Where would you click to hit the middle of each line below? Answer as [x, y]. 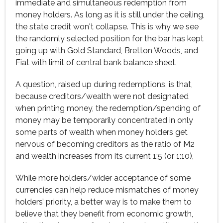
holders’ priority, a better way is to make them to [104, 202]
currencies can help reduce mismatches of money [107, 190]
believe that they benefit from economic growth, [104, 214]
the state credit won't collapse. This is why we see [107, 27]
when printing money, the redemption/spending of [108, 108]
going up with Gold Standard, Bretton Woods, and [107, 51]
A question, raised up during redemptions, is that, [104, 84]
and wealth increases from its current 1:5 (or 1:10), [105, 156]
